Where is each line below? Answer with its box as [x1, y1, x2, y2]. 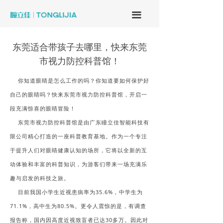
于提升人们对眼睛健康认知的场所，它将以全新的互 [10, 146, 147, 154]
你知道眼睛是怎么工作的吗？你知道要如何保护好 [10, 77, 149, 84]
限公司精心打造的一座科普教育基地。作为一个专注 [10, 132, 147, 140]
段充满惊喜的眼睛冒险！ [10, 105, 76, 112]
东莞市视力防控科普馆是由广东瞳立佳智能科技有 [10, 118, 149, 126]
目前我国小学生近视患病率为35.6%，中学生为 [10, 188, 143, 196]
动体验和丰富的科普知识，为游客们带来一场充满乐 [10, 160, 147, 168]
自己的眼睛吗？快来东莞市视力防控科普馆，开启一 [10, 91, 147, 98]
